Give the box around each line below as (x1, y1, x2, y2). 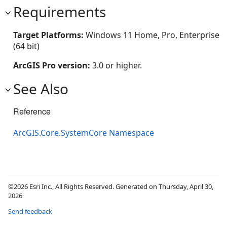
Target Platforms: (13, 29, 86, 41)
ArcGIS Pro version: (13, 60, 92, 71)
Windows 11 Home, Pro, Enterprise (86, 29, 219, 41)
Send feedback (8, 207, 52, 216)
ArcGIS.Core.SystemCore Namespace (13, 127, 154, 139)
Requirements (13, 2, 106, 21)
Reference (13, 105, 51, 117)
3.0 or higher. (92, 60, 142, 71)
